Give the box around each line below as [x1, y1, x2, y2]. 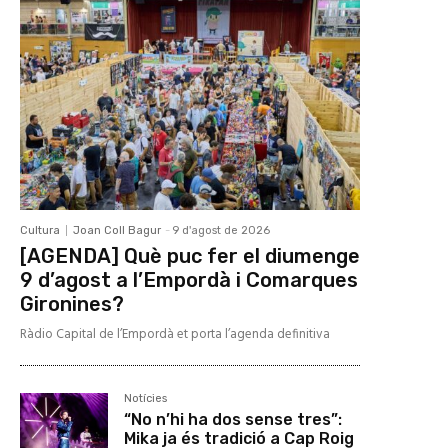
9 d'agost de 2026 [172, 223, 270, 237]
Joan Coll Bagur [73, 223, 161, 237]
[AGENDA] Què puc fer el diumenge [20, 243, 360, 268]
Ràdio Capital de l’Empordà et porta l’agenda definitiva [20, 323, 330, 345]
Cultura [20, 223, 60, 237]
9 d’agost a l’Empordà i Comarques [20, 267, 358, 292]
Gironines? [20, 291, 124, 316]
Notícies [124, 391, 168, 405]
